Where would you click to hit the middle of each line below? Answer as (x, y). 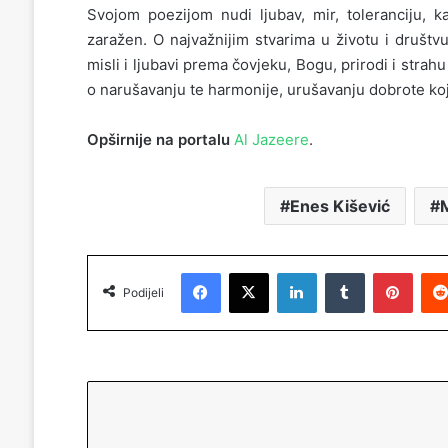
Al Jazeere (271, 139)
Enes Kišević (340, 206)
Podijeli (143, 292)
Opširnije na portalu (158, 139)
